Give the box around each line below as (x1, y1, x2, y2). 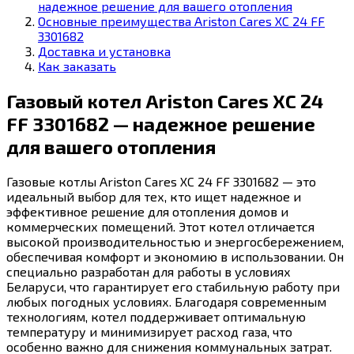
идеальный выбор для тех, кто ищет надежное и (6, 189, 301, 205)
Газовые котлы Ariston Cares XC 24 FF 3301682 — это (6, 174, 316, 190)
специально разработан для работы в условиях (6, 264, 291, 280)
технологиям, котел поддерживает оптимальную (6, 309, 306, 325)
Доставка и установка (38, 43, 171, 59)
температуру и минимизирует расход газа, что (6, 324, 292, 340)
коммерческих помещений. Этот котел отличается (6, 219, 314, 235)
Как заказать (38, 58, 116, 74)
